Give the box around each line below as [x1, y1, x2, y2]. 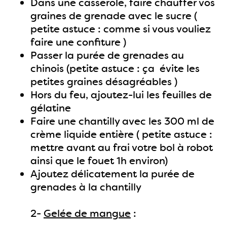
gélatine [30, 101, 71, 115]
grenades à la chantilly [30, 180, 141, 194]
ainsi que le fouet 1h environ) [30, 154, 168, 167]
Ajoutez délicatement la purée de [30, 167, 195, 180]
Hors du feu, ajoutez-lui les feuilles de [30, 88, 212, 101]
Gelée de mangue [44, 207, 131, 220]
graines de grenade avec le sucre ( [30, 9, 197, 22]
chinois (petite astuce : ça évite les [30, 62, 200, 75]
